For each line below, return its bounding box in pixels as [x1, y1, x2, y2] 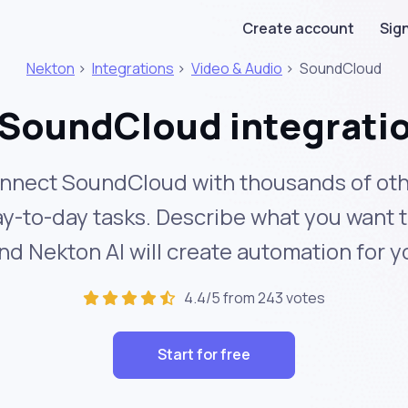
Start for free [157, 344, 250, 365]
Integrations [91, 58, 174, 78]
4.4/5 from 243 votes [178, 287, 325, 308]
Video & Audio [190, 58, 282, 78]
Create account [241, 18, 354, 38]
